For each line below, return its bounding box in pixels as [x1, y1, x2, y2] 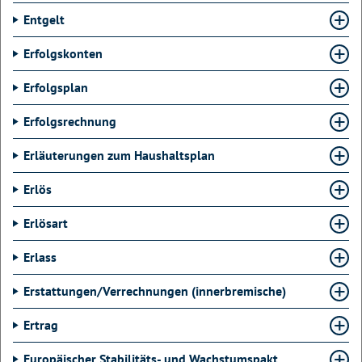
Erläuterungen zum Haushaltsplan [23, 147, 215, 163]
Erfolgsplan [23, 79, 88, 95]
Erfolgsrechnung [23, 113, 116, 129]
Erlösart [23, 215, 68, 231]
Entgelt [23, 11, 65, 27]
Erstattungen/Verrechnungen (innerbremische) [23, 283, 286, 299]
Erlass [23, 249, 57, 265]
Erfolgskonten [23, 45, 103, 61]
